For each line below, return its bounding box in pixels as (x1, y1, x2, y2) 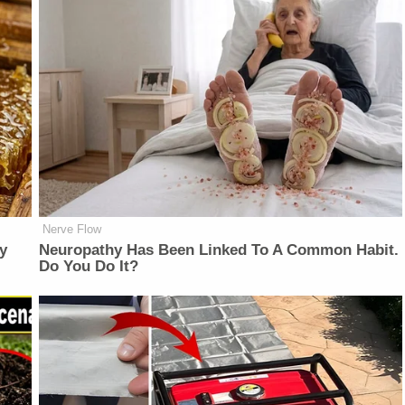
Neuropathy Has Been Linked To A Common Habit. (39, 241, 400, 259)
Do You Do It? (39, 258, 139, 276)
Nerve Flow (42, 222, 102, 237)
